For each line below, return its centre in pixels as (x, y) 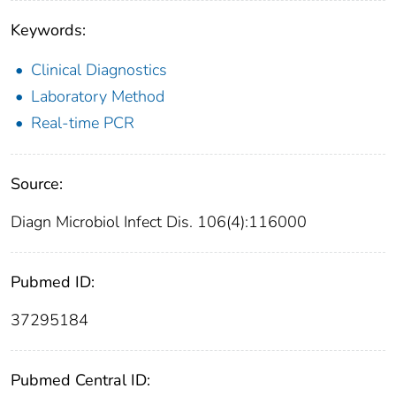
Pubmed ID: (53, 282)
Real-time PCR (83, 123)
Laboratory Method (98, 97)
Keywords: (48, 30)
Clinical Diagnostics (99, 70)
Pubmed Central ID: (80, 381)
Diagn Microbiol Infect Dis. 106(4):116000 (159, 222)
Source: (37, 184)
